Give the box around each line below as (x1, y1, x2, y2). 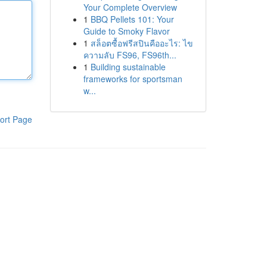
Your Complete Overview (83, 1, 177, 13)
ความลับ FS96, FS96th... (83, 49, 176, 61)
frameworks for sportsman (83, 73, 182, 85)
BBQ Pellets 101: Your (90, 13, 174, 25)
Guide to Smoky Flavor (83, 25, 170, 37)
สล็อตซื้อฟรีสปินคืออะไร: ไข (90, 37, 193, 49)
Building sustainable (90, 61, 166, 73)
